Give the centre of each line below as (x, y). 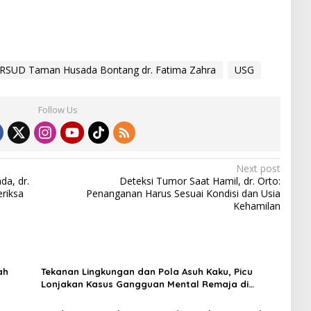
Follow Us (58, 109)
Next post (258, 168)
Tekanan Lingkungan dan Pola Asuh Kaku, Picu (146, 271)
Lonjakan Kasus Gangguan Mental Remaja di (144, 284)
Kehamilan (257, 205)
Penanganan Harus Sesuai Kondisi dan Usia (183, 193)
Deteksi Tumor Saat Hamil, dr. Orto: (200, 180)
